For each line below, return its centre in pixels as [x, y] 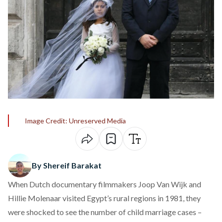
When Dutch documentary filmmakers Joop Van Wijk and [105, 184]
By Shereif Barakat [67, 165]
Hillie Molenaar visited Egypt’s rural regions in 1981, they [104, 198]
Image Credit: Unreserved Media [75, 121]
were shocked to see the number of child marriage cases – [105, 212]
